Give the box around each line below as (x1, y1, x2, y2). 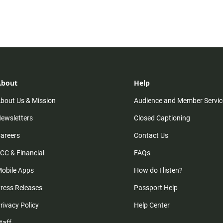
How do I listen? (134, 166, 183, 175)
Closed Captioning (134, 114, 191, 122)
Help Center (134, 201, 170, 210)
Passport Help (134, 184, 178, 192)
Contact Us (134, 131, 169, 140)
